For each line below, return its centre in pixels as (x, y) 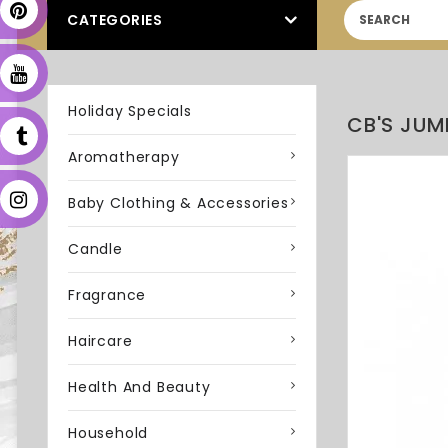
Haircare (100, 341)
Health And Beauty (139, 387)
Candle (95, 249)
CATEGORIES (114, 20)
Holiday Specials (130, 111)
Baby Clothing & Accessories (178, 203)
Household (108, 433)
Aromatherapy (124, 157)
